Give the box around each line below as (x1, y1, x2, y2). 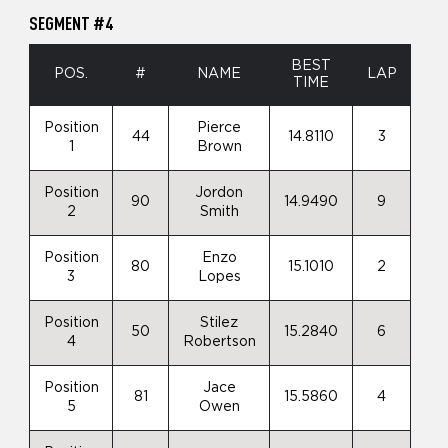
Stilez (200, 315, 239, 330)
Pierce (197, 120, 242, 135)
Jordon (195, 185, 244, 200)
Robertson (182, 334, 256, 349)
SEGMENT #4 (29, 10, 114, 34)
